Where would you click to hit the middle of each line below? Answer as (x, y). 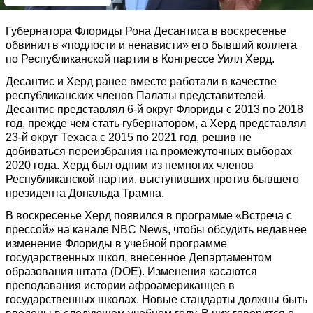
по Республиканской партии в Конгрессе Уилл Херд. (140, 59)
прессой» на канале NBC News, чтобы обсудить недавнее (156, 230)
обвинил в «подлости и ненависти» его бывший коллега (151, 45)
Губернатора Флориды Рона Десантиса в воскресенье (146, 31)
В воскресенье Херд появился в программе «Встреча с (149, 216)
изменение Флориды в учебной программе (116, 243)
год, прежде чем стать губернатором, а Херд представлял (156, 123)
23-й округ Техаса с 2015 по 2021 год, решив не (129, 137)
